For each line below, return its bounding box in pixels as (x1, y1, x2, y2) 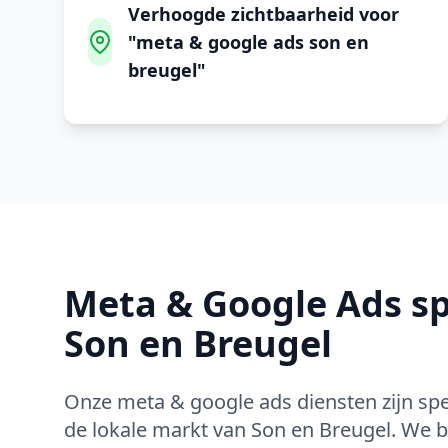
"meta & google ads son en (128, 30, 369, 54)
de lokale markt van (64, 416, 251, 443)
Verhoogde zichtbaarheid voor (128, 2, 399, 26)
